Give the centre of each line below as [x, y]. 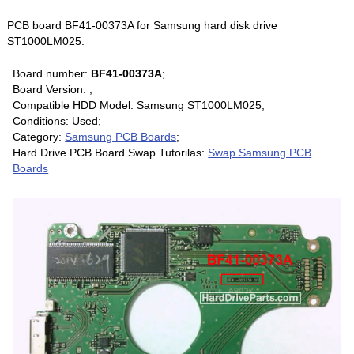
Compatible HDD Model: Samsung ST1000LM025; [139, 105]
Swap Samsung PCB [260, 152]
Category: [39, 136]
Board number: [52, 73]
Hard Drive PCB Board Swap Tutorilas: [111, 152]
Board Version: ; [53, 89]
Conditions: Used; [57, 121]
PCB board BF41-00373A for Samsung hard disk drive [143, 25]
